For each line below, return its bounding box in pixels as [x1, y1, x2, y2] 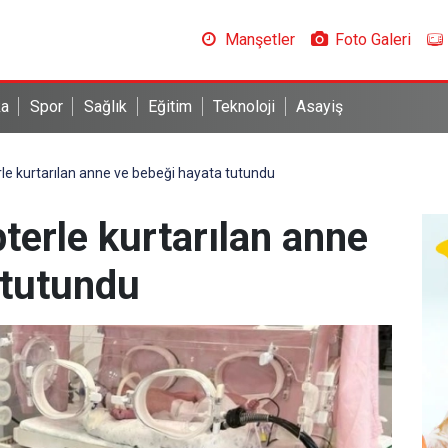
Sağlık [83, 97, 127, 116]
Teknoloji [213, 97, 276, 116]
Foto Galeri [334, 30, 411, 49]
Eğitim [148, 97, 193, 116]
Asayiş [296, 97, 344, 116]
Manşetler [224, 30, 295, 49]
